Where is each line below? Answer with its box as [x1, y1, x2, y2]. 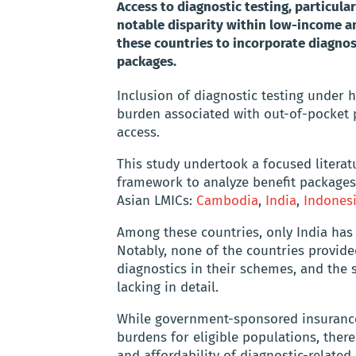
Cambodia [196, 192, 258, 210]
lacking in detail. [117, 279, 219, 296]
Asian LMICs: [117, 192, 196, 210]
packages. [117, 53, 176, 71]
